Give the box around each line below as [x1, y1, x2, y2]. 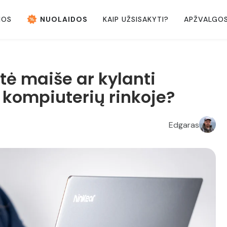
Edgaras [169, 119, 199, 130]
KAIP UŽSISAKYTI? [103, 14, 169, 24]
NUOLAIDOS [40, 14, 88, 24]
